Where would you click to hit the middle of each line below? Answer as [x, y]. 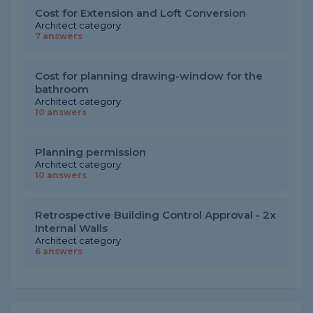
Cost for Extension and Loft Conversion [140, 13]
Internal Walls [71, 228]
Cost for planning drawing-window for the [149, 76]
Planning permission [90, 152]
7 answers [59, 36]
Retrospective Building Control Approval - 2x [155, 215]
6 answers [59, 251]
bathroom [62, 89]
